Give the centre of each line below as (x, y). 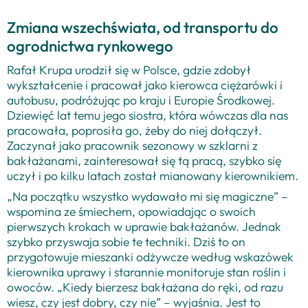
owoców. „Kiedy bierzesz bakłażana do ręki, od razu (145, 287)
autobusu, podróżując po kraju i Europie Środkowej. (141, 100)
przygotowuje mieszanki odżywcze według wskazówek (150, 256)
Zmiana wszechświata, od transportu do (143, 27)
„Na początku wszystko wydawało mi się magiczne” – (147, 196)
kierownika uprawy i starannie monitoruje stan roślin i (146, 272)
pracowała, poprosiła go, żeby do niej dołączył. (134, 130)
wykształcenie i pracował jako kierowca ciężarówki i (145, 85)
